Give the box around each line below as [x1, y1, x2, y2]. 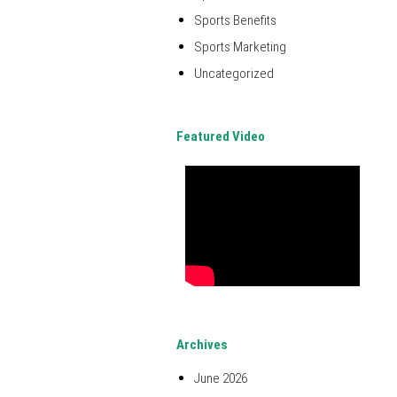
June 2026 [194, 370, 247, 386]
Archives [176, 336, 228, 353]
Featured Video [176, 128, 265, 145]
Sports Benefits [194, 12, 276, 29]
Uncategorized [194, 66, 274, 82]
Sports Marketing [194, 39, 286, 56]
